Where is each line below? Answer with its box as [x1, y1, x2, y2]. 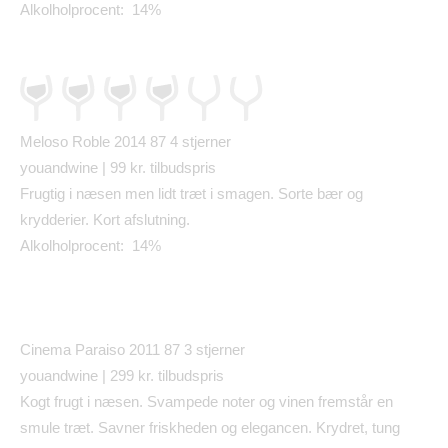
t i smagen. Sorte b [202, 185, 325, 203]
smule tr [20, 419, 73, 437]
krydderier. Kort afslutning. [20, 211, 190, 229]
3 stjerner [184, 341, 245, 359]
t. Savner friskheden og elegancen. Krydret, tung [86, 419, 400, 437]
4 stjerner [170, 133, 231, 151]
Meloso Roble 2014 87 [20, 133, 170, 151]
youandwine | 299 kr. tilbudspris [20, 367, 224, 385]
